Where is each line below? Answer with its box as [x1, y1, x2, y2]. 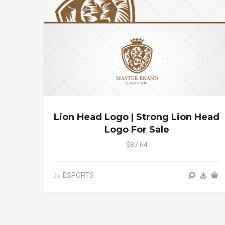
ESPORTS [63, 171, 94, 180]
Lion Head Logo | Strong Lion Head [54, 111, 219, 123]
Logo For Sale [104, 124, 169, 136]
